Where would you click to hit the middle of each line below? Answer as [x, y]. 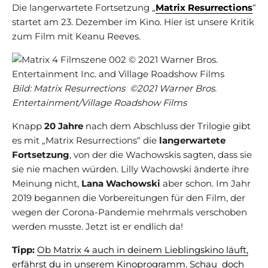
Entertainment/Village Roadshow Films [99, 102]
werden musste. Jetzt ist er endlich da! [98, 226]
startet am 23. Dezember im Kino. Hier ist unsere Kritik [133, 22]
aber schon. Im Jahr [205, 183]
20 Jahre [64, 126]
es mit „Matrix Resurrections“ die [86, 140]
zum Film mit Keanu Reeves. [76, 36]
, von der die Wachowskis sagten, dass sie [161, 154]
